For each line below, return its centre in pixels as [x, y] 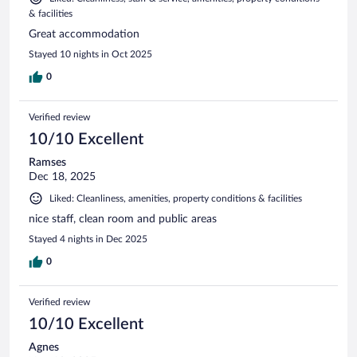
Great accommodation [84, 34]
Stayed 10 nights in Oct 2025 [90, 54]
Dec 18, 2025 [62, 177]
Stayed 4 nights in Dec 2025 [88, 239]
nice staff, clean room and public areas [123, 219]
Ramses [47, 162]
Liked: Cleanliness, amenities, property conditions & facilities [176, 198]
